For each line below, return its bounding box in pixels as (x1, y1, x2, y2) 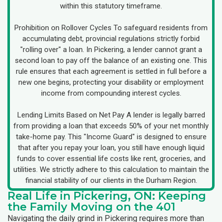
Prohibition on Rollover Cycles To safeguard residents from (14, 23, 208, 32)
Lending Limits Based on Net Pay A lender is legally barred (17, 110, 205, 119)
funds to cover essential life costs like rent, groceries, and (16, 154, 206, 163)
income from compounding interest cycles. (41, 88, 181, 98)
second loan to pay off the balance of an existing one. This (15, 55, 207, 65)
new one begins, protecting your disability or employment (18, 77, 204, 87)
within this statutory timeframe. (60, 1, 162, 10)
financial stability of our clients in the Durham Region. (25, 175, 197, 185)
